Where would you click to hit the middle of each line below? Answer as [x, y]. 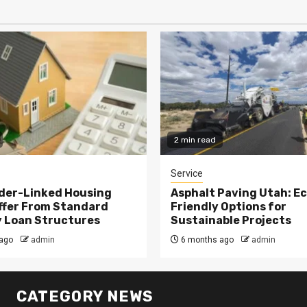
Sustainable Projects [231, 220]
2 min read [195, 140]
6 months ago [206, 240]
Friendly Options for [229, 207]
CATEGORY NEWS [85, 296]
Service [187, 173]
